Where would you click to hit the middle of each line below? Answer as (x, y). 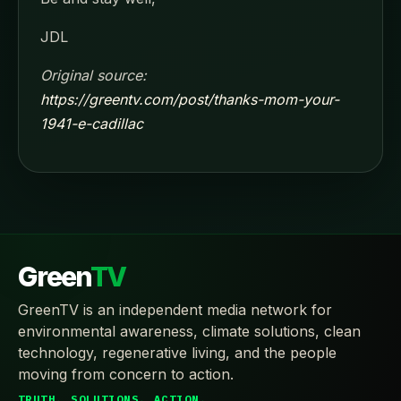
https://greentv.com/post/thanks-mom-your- (190, 99)
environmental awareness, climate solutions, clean (189, 331)
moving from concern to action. (126, 374)
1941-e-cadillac (92, 123)
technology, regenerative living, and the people (177, 352)
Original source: (94, 75)
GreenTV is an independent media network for (175, 309)
